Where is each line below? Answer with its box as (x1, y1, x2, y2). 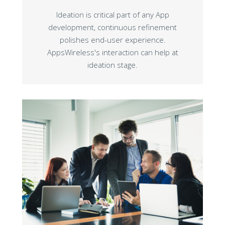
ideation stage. (87, 60, 138, 70)
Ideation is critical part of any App (56, 10, 169, 20)
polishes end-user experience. (59, 35, 166, 45)
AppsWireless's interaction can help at (47, 47, 178, 58)
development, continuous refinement (48, 22, 177, 33)
